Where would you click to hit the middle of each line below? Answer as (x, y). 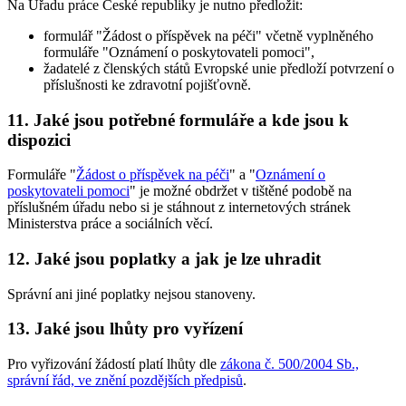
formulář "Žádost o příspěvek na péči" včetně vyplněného (208, 35)
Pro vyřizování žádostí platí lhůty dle (114, 364)
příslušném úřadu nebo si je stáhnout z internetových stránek (179, 208)
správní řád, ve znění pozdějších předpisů (125, 381)
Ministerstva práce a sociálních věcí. (110, 224)
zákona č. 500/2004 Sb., (290, 364)
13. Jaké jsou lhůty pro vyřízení (125, 329)
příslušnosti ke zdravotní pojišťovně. (147, 84)
